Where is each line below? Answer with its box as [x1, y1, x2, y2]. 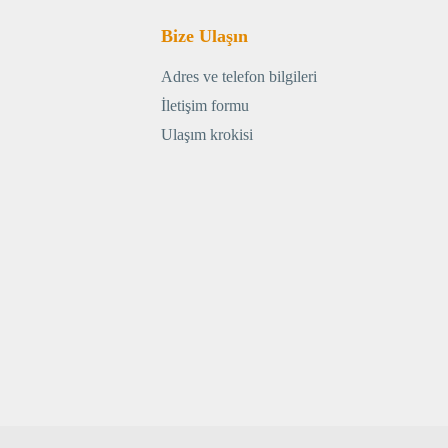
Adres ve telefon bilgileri [161, 68, 318, 86]
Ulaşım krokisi [161, 126, 254, 144]
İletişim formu [161, 97, 250, 115]
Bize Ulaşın [161, 26, 249, 47]
